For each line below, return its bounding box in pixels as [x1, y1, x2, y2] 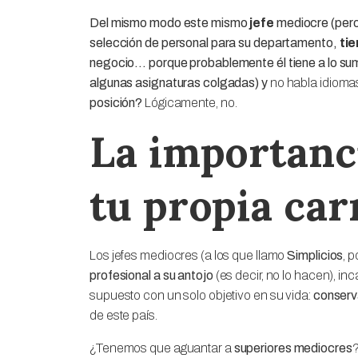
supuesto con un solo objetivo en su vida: [89, 288, 313, 302]
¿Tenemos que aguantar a [89, 340, 234, 355]
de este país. [89, 308, 157, 322]
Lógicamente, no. [145, 95, 237, 109]
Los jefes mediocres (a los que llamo [89, 248, 288, 262]
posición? [89, 95, 145, 109]
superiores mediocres [233, 340, 352, 355]
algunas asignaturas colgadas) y [89, 75, 270, 89]
